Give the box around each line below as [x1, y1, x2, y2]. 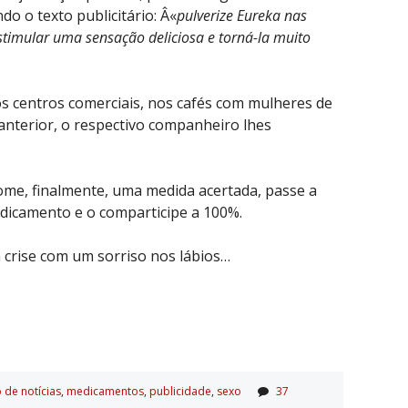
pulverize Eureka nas [177, 5, 307, 25]
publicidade [149, 382, 211, 399]
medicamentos [66, 382, 144, 399]
